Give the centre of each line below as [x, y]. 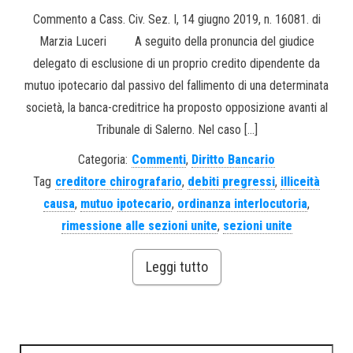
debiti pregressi [231, 181]
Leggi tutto [176, 266]
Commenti [159, 159]
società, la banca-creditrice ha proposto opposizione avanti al [176, 107]
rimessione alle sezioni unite [139, 225]
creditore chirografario [119, 181]
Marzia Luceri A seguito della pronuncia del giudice [176, 41]
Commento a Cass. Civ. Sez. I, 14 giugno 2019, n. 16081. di [176, 19]
